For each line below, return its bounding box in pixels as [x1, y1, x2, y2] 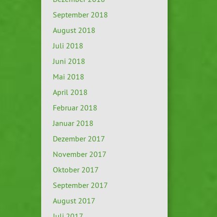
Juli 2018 [52, 41, 83, 51]
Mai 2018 [52, 72, 84, 82]
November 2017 [52, 149, 107, 159]
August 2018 [52, 25, 95, 35]
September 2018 [52, 10, 108, 20]
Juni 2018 [52, 56, 85, 66]
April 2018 [52, 87, 88, 97]
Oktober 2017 [52, 165, 99, 175]
